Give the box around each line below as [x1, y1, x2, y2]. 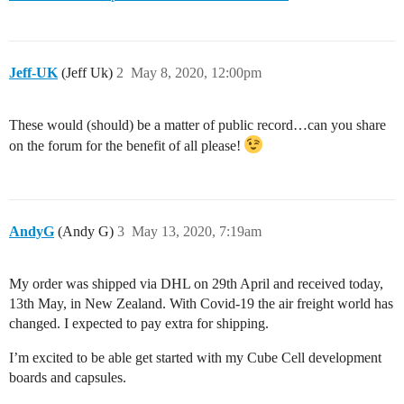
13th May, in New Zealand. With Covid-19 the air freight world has [9, 295, 393, 311]
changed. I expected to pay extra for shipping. [9, 315, 269, 331]
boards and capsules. [9, 369, 126, 385]
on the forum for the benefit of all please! [9, 137, 244, 153]
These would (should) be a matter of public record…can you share [9, 116, 386, 133]
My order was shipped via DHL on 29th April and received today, [9, 275, 383, 291]
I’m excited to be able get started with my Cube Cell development [9, 349, 381, 365]
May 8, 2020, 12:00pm [131, 64, 262, 80]
